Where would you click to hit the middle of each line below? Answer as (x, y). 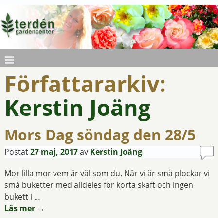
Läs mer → (24, 208)
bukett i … (22, 197)
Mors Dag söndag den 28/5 (100, 134)
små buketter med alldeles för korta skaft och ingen (99, 185)
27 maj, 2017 (54, 152)
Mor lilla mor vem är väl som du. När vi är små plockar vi (107, 173)
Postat (17, 152)
